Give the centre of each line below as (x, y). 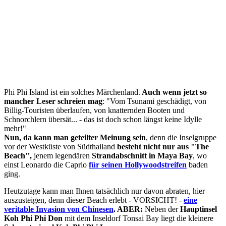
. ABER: (129, 209)
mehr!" (15, 128)
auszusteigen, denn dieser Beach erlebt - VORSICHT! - (94, 200)
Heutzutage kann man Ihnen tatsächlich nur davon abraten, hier (104, 191)
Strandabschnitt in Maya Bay (142, 155)
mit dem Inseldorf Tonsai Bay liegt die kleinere (138, 218)
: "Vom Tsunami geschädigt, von (154, 101)
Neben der (162, 209)
